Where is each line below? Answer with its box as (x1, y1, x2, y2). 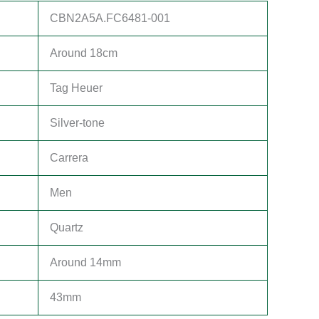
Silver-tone (50, 117, 105, 129)
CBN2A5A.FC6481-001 (50, 12, 170, 24)
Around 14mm (50, 256, 121, 268)
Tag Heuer (50, 82, 103, 94)
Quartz (50, 221, 83, 234)
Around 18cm (50, 47, 117, 59)
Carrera (50, 152, 88, 164)
